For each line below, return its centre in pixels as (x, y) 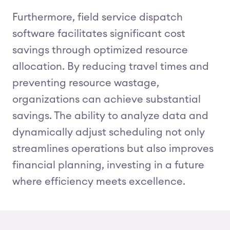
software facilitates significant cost (99, 34)
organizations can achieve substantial (107, 100)
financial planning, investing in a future (108, 165)
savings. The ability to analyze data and (110, 116)
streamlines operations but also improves (113, 149)
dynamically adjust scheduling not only (109, 132)
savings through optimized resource (100, 50)
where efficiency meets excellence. (99, 182)
